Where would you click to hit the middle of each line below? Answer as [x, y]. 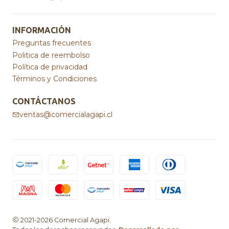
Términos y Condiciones [54, 79]
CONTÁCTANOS [44, 101]
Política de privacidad [50, 67]
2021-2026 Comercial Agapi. [65, 220]
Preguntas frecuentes [52, 43]
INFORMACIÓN [42, 30]
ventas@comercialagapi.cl [66, 114]
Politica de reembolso [51, 55]
